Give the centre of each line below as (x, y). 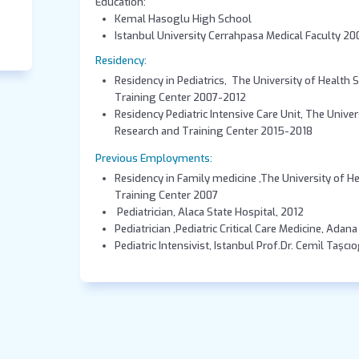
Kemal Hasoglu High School (183, 18)
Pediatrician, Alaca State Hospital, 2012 (209, 212)
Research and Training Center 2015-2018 (213, 131)
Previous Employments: (155, 158)
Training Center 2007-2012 (180, 98)
